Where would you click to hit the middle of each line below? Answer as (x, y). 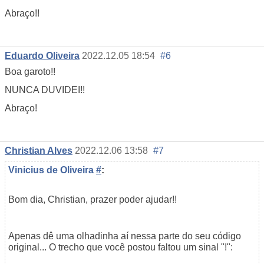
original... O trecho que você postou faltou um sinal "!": (121, 247)
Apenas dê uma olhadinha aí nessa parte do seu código (125, 236)
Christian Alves (39, 150)
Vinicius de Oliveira (52, 170)
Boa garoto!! (30, 72)
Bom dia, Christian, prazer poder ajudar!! (93, 199)
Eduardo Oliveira (42, 56)
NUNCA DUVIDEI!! (45, 90)
